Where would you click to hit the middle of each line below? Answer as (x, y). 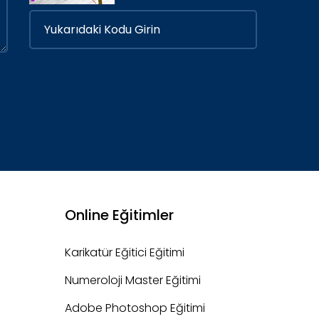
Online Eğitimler (119, 215)
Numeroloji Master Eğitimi (133, 281)
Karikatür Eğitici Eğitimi (125, 253)
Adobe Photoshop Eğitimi (135, 308)
